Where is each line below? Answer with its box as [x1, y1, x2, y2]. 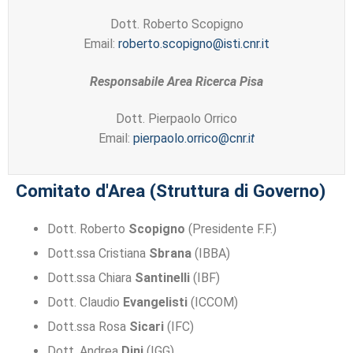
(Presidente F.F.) [185, 221, 277, 237]
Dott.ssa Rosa [47, 319, 129, 335]
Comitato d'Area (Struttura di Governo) [16, 180, 325, 203]
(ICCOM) [188, 295, 238, 310]
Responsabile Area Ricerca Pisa [90, 73, 263, 89]
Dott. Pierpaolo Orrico [116, 111, 237, 127]
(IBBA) [191, 246, 230, 262]
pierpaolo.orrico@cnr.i [133, 131, 251, 147]
